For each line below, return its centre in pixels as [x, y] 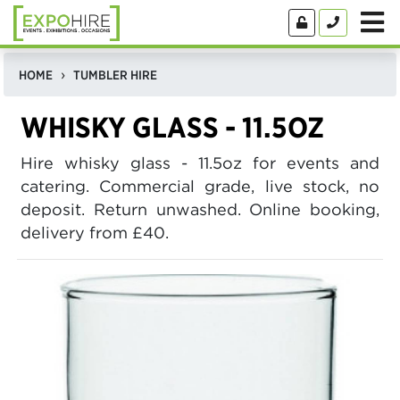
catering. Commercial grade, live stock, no [200, 187]
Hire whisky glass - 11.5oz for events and [200, 163]
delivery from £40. [95, 233]
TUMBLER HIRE [115, 75]
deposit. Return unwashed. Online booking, [200, 210]
